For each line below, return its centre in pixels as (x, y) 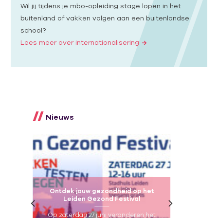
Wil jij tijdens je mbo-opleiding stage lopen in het (101, 6)
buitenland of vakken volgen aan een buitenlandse (105, 18)
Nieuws (60, 117)
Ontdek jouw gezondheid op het (102, 191)
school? (33, 30)
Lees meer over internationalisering (80, 42)
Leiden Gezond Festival (102, 199)
